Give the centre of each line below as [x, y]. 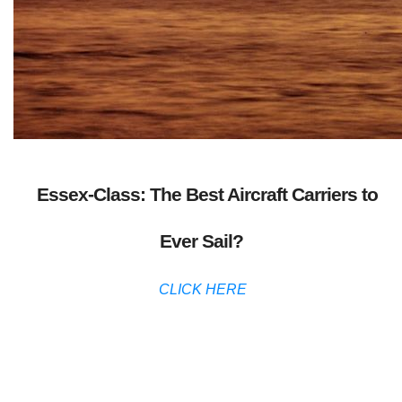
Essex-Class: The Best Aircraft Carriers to [207, 194]
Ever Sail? [201, 240]
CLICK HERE [203, 290]
